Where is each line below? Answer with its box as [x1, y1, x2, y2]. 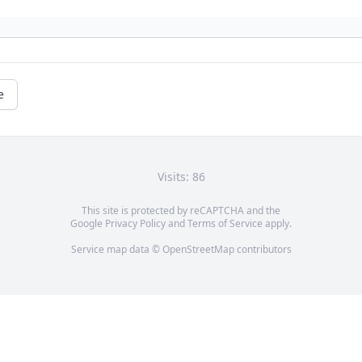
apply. [263, 217, 292, 231]
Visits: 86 [157, 169, 205, 185]
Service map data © [70, 242, 162, 257]
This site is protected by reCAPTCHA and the [82, 204, 280, 218]
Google [70, 217, 105, 231]
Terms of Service [187, 217, 263, 231]
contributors [234, 242, 292, 257]
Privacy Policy [105, 217, 166, 231]
